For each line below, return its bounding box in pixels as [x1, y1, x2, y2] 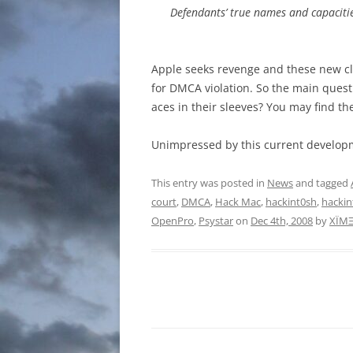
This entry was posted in [151, 176, 267, 191]
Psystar [199, 214, 233, 229]
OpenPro [151, 214, 194, 229]
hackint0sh [266, 195, 317, 210]
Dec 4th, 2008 [251, 214, 313, 229]
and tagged [293, 176, 351, 191]
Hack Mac [215, 195, 261, 210]
